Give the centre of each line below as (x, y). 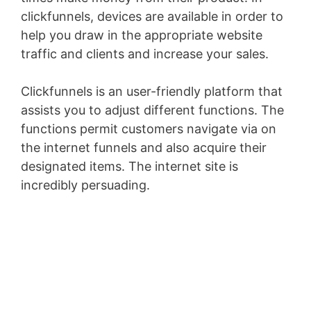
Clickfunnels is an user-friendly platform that (152, 91)
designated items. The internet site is (129, 166)
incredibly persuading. (85, 185)
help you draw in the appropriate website (142, 35)
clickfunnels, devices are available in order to (152, 16)
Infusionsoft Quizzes (210, 185)
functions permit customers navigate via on (149, 129)
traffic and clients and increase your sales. (145, 54)
